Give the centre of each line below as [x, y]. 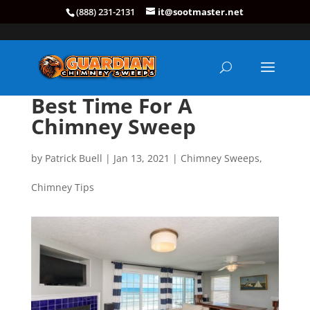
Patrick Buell [73, 158]
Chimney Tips [62, 187]
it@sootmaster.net [201, 11]
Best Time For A [111, 106]
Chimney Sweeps [220, 158]
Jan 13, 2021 [141, 158]
